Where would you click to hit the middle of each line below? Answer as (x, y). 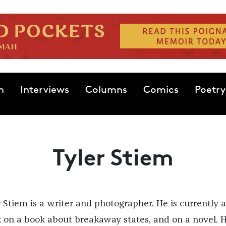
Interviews (44, 89)
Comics (161, 89)
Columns (106, 89)
